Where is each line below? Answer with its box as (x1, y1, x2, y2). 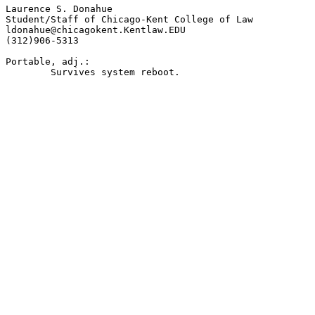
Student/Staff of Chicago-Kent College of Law (6, 14, 253, 25)
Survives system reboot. (6, 67, 51, 78)
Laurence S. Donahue (6, 4, 112, 15)
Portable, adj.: (6, 56, 90, 67)
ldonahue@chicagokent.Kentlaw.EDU (6, 25, 186, 36)
